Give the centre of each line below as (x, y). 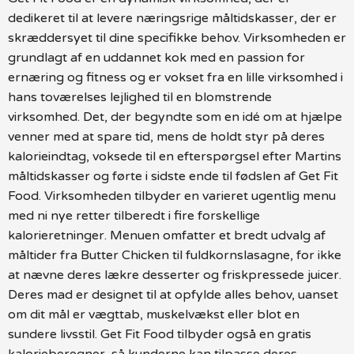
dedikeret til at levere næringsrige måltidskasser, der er (172, 18)
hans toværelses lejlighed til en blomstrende (140, 97)
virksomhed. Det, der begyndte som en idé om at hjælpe (175, 117)
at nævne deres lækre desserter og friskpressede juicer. (175, 275)
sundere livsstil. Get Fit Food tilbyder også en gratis (160, 334)
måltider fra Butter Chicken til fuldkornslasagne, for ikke (175, 255)
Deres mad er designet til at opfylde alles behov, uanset (173, 294)
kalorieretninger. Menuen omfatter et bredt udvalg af (167, 235)
